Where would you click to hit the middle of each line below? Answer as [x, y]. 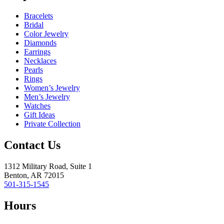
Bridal [34, 25]
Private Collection [52, 124]
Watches [37, 106]
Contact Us [32, 145]
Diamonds [40, 43]
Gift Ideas [39, 115]
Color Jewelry [46, 34]
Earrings [37, 52]
